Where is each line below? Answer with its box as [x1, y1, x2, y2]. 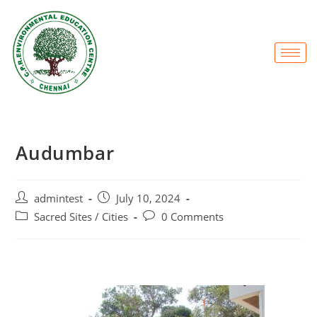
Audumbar [16, 140, 115, 166]
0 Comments [161, 210, 224, 224]
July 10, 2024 [116, 192, 181, 206]
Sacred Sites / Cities [34, 210, 129, 224]
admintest [34, 192, 83, 206]
